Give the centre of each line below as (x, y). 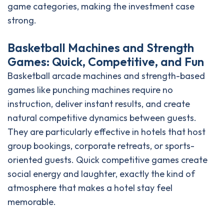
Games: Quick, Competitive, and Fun (106, 62)
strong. (22, 20)
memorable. (32, 202)
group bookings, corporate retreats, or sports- (101, 146)
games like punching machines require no (90, 90)
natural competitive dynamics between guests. (102, 118)
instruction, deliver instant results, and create (99, 104)
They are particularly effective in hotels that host (106, 132)
